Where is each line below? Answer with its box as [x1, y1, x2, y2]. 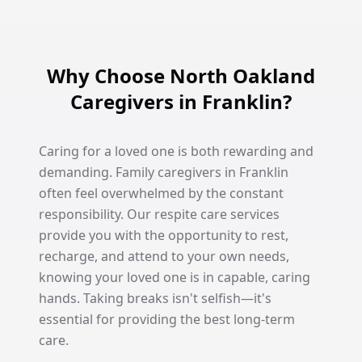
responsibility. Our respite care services [39, 205, 280, 223]
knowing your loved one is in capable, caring [39, 268, 310, 286]
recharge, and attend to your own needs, [39, 247, 289, 265]
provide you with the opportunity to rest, [39, 226, 288, 244]
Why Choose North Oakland [47, 62, 315, 89]
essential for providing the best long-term [39, 310, 295, 328]
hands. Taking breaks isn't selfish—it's [39, 289, 271, 307]
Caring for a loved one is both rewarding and [39, 142, 314, 160]
